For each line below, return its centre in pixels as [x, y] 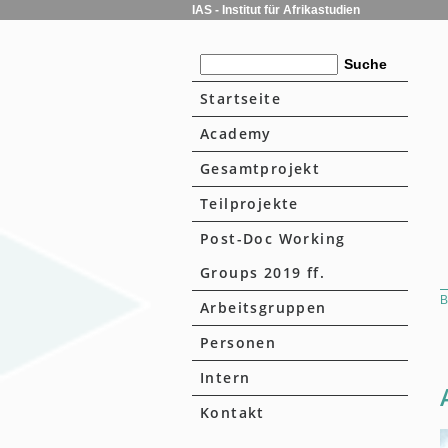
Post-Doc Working [273, 238]
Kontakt [232, 412]
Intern [225, 377]
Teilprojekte [249, 203]
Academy [236, 133]
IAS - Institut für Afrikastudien [276, 10]
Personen [238, 342]
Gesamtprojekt [260, 168]
